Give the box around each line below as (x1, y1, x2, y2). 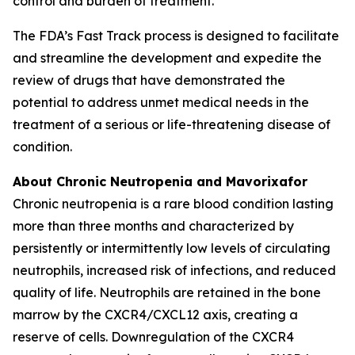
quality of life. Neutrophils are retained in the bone (13, 284, 321, 300)
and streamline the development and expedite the (13, 50, 322, 66)
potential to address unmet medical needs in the (13, 94, 309, 110)
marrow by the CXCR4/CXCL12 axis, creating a (13, 307, 298, 323)
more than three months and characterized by (13, 218, 294, 234)
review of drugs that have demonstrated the (13, 72, 285, 88)
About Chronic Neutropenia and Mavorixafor (13, 174, 307, 189)
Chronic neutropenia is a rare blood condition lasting (13, 196, 334, 212)
